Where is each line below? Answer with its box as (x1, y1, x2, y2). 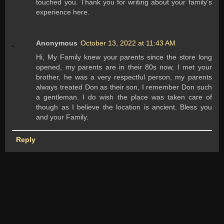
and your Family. (36, 113, 89, 121)
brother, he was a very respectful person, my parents (36, 73, 212, 81)
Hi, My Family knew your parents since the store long (36, 53, 212, 61)
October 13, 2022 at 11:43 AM (80, 39, 176, 47)
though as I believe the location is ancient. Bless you (36, 103, 212, 111)
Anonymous (36, 39, 78, 47)
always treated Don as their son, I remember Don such (36, 83, 212, 91)
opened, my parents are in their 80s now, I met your (36, 63, 212, 71)
